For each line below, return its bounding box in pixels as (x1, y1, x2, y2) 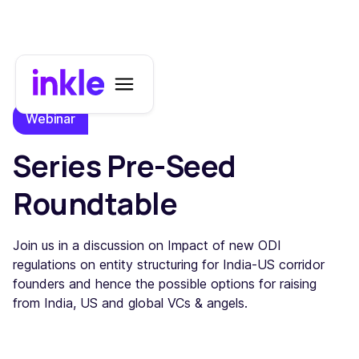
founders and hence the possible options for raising (13, 276, 317, 292)
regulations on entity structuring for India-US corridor (13, 256, 325, 272)
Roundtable (13, 184, 178, 224)
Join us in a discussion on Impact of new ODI (13, 237, 281, 253)
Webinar (26, 111, 75, 127)
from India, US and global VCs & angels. (13, 295, 248, 311)
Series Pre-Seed (13, 146, 236, 186)
